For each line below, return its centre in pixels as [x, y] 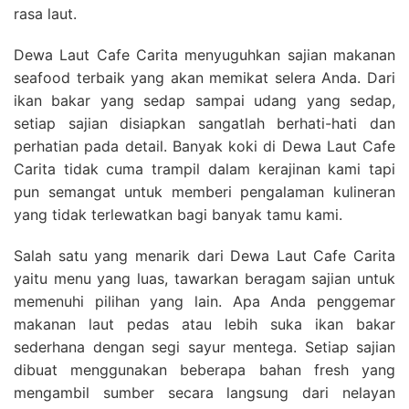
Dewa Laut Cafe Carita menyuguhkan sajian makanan [204, 54]
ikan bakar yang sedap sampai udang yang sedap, [204, 100]
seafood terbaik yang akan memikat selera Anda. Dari [204, 77]
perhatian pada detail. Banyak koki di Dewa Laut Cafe [204, 146]
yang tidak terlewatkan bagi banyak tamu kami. [178, 214]
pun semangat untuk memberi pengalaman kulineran [204, 191]
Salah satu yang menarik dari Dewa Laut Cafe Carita [204, 255]
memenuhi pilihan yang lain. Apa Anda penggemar [204, 301]
